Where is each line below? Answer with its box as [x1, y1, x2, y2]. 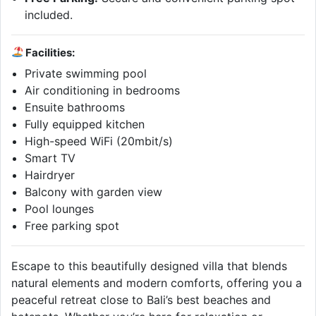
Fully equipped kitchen [25, 116, 145, 131]
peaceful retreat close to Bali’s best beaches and [11, 292, 271, 307]
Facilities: [23, 45, 75, 59]
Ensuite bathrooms [25, 99, 126, 114]
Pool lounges [25, 201, 95, 216]
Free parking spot [25, 218, 120, 233]
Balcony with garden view [25, 184, 163, 199]
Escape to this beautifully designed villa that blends [11, 258, 287, 273]
